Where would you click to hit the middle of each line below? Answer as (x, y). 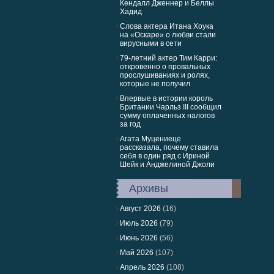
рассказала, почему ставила (169, 147)
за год (130, 124)
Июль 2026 (139, 223)
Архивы (149, 188)
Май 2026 (137, 253)
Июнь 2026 (139, 238)
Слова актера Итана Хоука (167, 26)
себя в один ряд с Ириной (165, 156)
